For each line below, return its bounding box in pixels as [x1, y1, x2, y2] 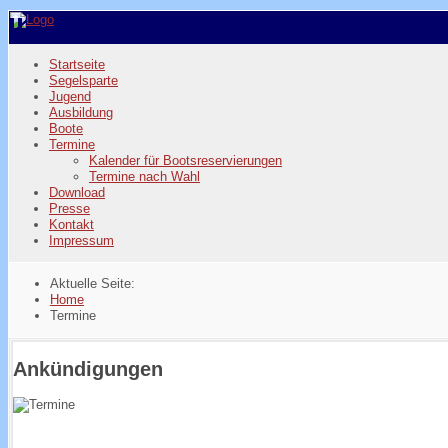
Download [49, 185, 105, 200]
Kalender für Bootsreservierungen [89, 153, 282, 168]
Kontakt [49, 217, 94, 232]
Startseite [49, 57, 105, 72]
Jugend [49, 89, 91, 104]
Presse [49, 201, 90, 216]
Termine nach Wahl [89, 169, 200, 184]
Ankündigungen [13, 358, 163, 381]
